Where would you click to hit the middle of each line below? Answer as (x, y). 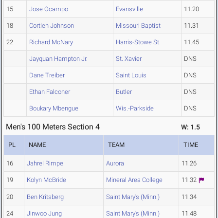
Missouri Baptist (138, 26)
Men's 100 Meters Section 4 (53, 127)
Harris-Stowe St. (138, 42)
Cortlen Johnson (52, 26)
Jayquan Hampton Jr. (58, 59)
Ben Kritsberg (45, 197)
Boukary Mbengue (54, 109)
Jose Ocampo (49, 9)
